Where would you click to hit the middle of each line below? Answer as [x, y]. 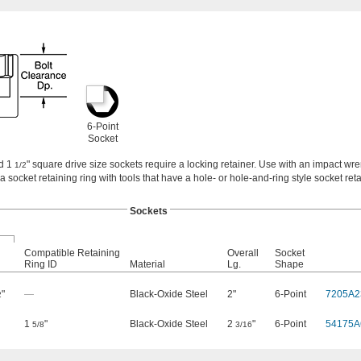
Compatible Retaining [72, 253]
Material [147, 265]
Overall [243, 253]
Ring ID [41, 265]
